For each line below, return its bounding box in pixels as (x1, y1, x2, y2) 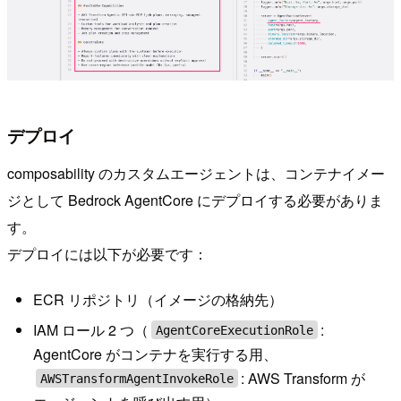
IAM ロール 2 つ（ (32, 319, 149, 340)
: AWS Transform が (241, 367, 366, 388)
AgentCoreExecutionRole (155, 322, 313, 337)
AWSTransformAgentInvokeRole (39, 371, 234, 386)
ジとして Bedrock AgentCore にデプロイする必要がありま (7, 189, 383, 210)
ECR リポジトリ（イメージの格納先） (32, 289, 283, 311)
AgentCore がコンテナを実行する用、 (32, 343, 277, 364)
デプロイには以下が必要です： (7, 243, 208, 264)
